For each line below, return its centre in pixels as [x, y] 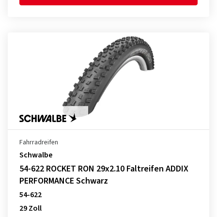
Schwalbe [36, 155]
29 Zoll [31, 208]
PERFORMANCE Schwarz [64, 181]
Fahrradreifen [39, 142]
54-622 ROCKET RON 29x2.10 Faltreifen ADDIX [104, 169]
